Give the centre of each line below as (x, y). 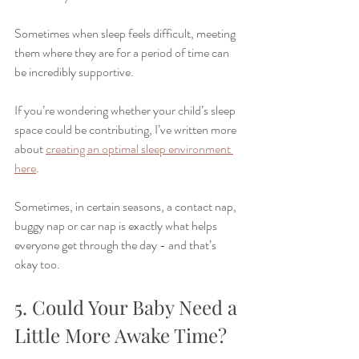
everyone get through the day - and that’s (117, 245)
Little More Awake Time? (121, 335)
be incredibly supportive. (74, 72)
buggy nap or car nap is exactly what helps (117, 226)
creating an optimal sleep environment (139, 149)
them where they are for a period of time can (123, 52)
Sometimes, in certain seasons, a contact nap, (127, 206)
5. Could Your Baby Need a (128, 307)
